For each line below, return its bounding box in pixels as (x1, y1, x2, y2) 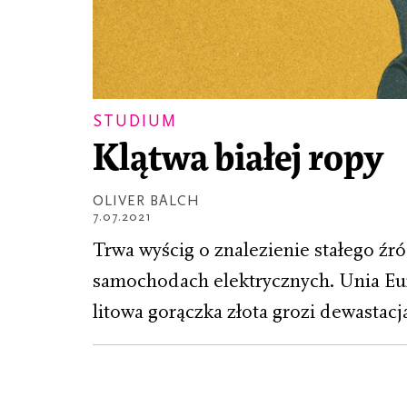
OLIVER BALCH (93, 193, 200, 210)
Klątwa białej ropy (93, 139, 383, 181)
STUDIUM (93, 111, 177, 131)
